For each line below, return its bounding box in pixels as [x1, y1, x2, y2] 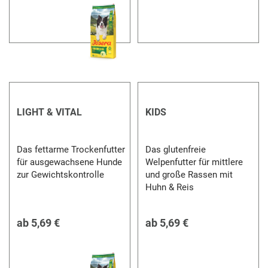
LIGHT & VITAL [17, 106, 83, 118]
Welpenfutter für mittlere [145, 156, 243, 167]
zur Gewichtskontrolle [17, 169, 105, 180]
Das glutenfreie [145, 144, 206, 155]
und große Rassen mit [145, 169, 233, 180]
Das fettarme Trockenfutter [17, 144, 126, 155]
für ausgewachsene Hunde [17, 156, 123, 167]
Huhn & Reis [145, 181, 194, 193]
